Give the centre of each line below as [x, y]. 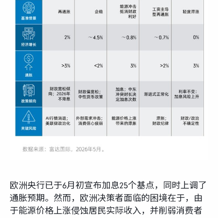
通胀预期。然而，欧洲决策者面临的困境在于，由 [106, 198]
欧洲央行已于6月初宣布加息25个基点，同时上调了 [108, 185]
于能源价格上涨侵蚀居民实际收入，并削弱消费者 [106, 211]
